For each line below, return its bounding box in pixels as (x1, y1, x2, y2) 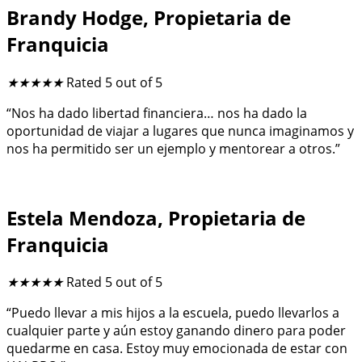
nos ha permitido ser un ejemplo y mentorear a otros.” (6, 139, 347, 158)
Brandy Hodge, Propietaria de (6, 3, 291, 31)
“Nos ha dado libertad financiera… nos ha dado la (6, 103, 307, 122)
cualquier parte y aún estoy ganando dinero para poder (6, 322, 346, 340)
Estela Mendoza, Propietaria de (6, 204, 305, 231)
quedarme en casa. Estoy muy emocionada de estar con (6, 339, 347, 358)
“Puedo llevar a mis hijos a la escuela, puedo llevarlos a (6, 304, 339, 322)
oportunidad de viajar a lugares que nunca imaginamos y (6, 121, 354, 140)
